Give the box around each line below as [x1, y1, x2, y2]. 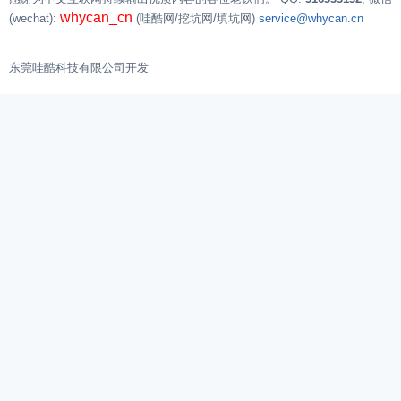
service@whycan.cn [259, 12, 363, 25]
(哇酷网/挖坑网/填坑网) [132, 12, 259, 25]
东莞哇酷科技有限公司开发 [9, 61, 149, 74]
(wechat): [9, 12, 60, 25]
